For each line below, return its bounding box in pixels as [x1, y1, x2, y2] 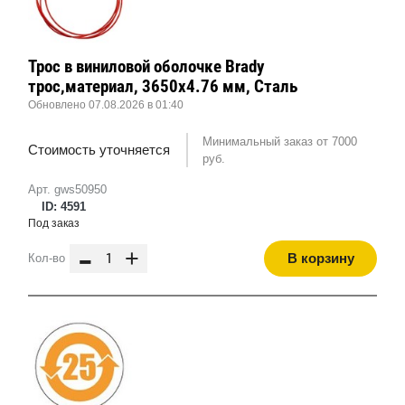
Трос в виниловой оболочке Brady [28, 56, 264, 78]
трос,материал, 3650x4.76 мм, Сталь [28, 76, 297, 98]
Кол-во [28, 251, 65, 266]
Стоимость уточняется [28, 142, 170, 158]
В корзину [287, 250, 354, 267]
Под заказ [28, 217, 80, 231]
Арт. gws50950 [28, 183, 107, 197]
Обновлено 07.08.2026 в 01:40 [28, 99, 184, 112]
